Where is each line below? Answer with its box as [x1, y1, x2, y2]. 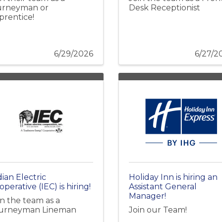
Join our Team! [129, 205, 187, 215]
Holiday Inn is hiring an [129, 172, 218, 182]
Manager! [129, 191, 166, 201]
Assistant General [129, 181, 197, 191]
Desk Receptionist [129, 2, 200, 12]
